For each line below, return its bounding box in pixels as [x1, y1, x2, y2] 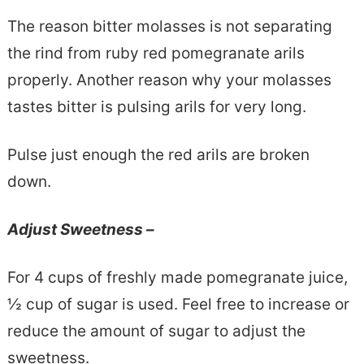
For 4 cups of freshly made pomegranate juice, [6, 267, 348, 287]
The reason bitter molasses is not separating [6, 16, 332, 36]
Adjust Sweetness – [6, 219, 154, 239]
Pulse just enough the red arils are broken [6, 145, 310, 164]
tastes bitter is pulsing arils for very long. [6, 97, 306, 116]
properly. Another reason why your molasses [6, 70, 331, 89]
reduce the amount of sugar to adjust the [6, 321, 305, 340]
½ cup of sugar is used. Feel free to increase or [6, 294, 349, 314]
